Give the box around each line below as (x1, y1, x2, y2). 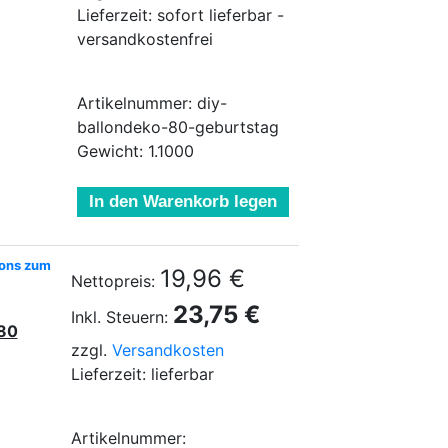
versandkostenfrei (77, 29, 213, 49)
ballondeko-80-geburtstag (77, 117, 279, 137)
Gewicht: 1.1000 (77, 141, 194, 161)
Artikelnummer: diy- (77, 93, 227, 113)
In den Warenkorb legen (89, 192, 277, 211)
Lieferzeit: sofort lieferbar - (77, 5, 284, 25)
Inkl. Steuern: (71, 307, 168, 327)
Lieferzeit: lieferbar (71, 364, 214, 384)
